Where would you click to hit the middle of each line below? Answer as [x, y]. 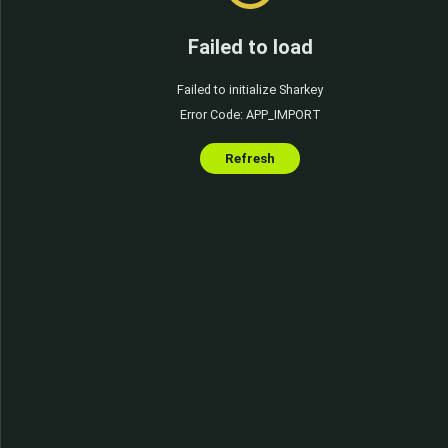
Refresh [250, 158]
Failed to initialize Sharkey [250, 90]
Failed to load [250, 47]
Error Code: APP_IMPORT [250, 114]
